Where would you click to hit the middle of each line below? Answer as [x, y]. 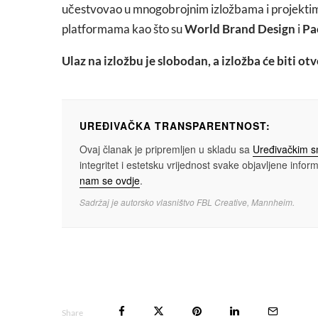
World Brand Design [240, 29]
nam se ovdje [110, 180]
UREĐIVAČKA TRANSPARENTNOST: [175, 126]
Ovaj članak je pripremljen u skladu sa [166, 149]
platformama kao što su [123, 29]
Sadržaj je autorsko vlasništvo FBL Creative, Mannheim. [187, 202]
